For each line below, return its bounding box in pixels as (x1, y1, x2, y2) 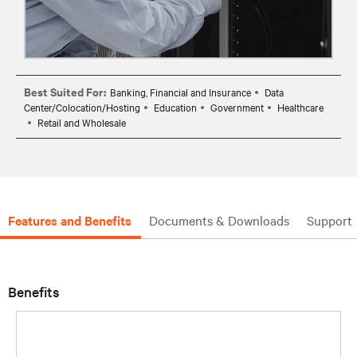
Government (210, 99, 264, 114)
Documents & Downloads (149, 210, 289, 229)
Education (154, 99, 197, 114)
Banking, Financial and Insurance (110, 84, 251, 99)
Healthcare (277, 99, 324, 114)
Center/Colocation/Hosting (24, 99, 140, 114)
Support (307, 210, 352, 229)
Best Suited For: (24, 82, 106, 100)
